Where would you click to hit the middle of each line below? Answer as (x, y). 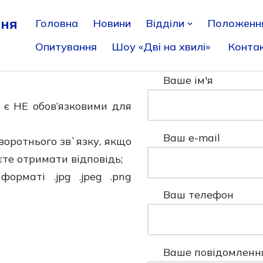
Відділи (165, 23)
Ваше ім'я (188, 80)
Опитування (66, 47)
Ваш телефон (198, 195)
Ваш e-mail (192, 137)
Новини (112, 23)
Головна (57, 23)
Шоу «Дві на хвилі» (162, 47)
